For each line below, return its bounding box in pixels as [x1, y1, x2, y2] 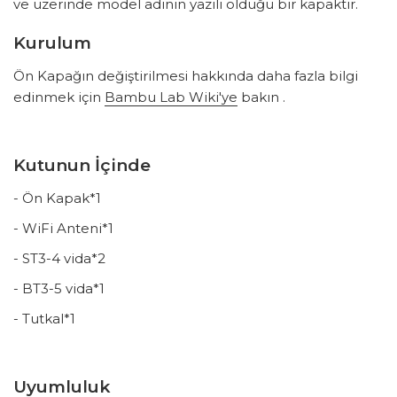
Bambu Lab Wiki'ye [105, 89, 237, 106]
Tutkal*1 [22, 310, 75, 328]
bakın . [237, 89, 285, 106]
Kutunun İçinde [13, 155, 151, 176]
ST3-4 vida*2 [22, 250, 105, 268]
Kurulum [13, 33, 91, 54]
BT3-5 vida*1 [22, 280, 105, 298]
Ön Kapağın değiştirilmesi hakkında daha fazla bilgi [13, 67, 358, 85]
